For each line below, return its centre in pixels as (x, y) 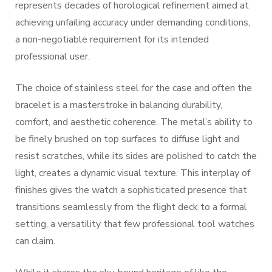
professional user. (53, 56)
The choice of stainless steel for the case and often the (134, 88)
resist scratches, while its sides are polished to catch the (136, 156)
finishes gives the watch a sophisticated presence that (131, 190)
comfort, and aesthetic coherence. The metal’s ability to (134, 122)
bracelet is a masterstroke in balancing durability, (119, 105)
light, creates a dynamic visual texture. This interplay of (133, 173)
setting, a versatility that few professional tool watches (135, 224)
